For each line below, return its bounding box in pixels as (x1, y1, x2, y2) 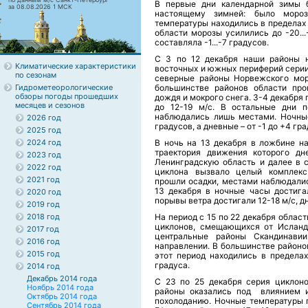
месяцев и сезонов (15, 100, 85, 110)
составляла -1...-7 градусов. (155, 37, 269, 47)
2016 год (27, 236, 60, 246)
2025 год (27, 125, 61, 135)
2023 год (27, 150, 61, 159)
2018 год (27, 212, 60, 221)
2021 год (27, 175, 60, 184)
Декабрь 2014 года (27, 274, 97, 283)
